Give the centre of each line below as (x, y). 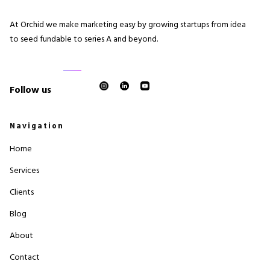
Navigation (37, 126)
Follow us (30, 89)
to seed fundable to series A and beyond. (84, 39)
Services (24, 170)
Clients (22, 192)
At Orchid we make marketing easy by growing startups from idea (128, 24)
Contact (25, 257)
